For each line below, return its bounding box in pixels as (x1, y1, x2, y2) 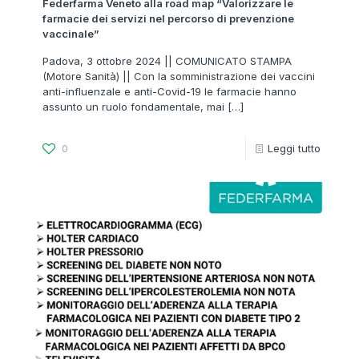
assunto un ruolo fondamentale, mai (42, 99, 224, 113)
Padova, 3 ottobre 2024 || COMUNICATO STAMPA (42, 54, 292, 67)
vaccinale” (42, 26, 99, 40)
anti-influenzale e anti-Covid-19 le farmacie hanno (42, 84, 296, 98)
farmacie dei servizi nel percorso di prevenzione (42, 11, 294, 25)
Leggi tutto (268, 141, 321, 155)
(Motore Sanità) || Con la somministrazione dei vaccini (42, 69, 315, 83)
